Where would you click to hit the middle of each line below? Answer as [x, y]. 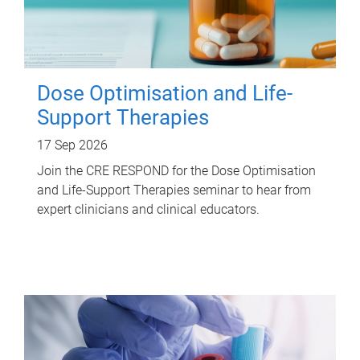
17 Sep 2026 [72, 145]
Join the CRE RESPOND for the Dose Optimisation [176, 171]
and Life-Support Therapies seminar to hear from [174, 190]
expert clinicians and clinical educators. [148, 209]
